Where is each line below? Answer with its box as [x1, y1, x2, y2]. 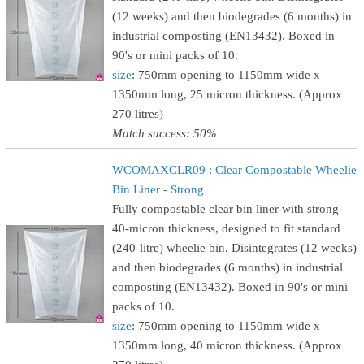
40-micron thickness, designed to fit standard [112, 222, 340, 235]
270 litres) [112, 107, 163, 120]
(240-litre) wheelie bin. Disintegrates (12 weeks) [112, 241, 357, 254]
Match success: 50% [112, 127, 217, 140]
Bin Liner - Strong [112, 183, 204, 196]
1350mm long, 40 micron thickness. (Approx [112, 339, 342, 352]
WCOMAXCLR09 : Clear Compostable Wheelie [112, 163, 357, 176]
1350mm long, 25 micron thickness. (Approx [112, 88, 342, 101]
